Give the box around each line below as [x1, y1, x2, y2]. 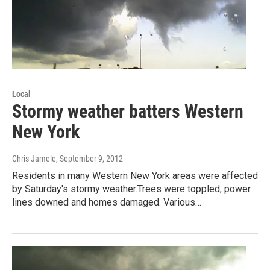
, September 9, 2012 [56, 154, 123, 164]
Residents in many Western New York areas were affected [12, 170, 258, 182]
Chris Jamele [12, 154, 56, 164]
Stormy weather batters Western [12, 101, 243, 122]
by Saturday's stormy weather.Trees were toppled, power [12, 183, 251, 195]
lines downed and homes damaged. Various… [12, 196, 201, 209]
